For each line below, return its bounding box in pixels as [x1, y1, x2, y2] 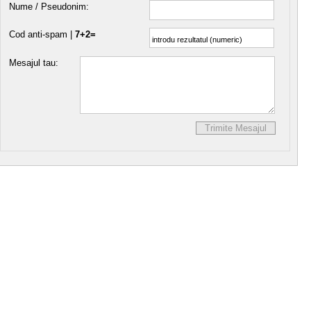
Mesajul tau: [9, 57, 58, 68]
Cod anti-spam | [9, 29, 75, 40]
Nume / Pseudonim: [9, 1, 89, 12]
